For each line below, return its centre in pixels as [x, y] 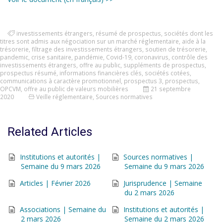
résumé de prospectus [128, 33]
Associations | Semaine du [63, 209]
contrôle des [190, 57]
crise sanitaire [51, 57]
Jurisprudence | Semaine [163, 183]
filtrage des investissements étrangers [87, 49]
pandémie [89, 57]
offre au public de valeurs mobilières [76, 89]
